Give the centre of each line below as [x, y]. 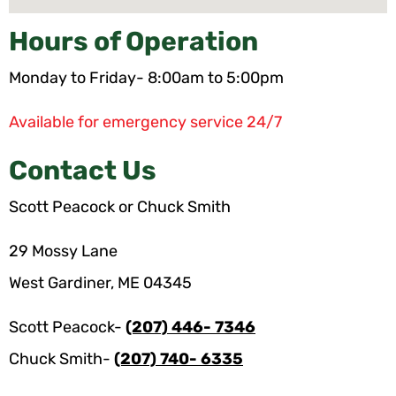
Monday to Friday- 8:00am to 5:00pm [146, 77]
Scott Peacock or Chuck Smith [120, 206]
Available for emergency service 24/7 [145, 122]
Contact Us [83, 170]
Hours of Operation [133, 41]
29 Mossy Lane [63, 251]
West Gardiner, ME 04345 [100, 283]
